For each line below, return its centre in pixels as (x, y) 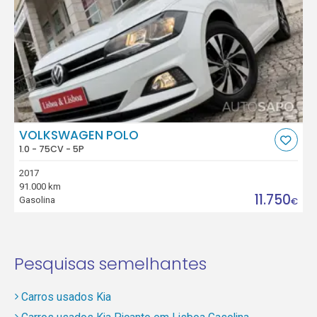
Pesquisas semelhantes (110, 264)
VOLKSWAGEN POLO (79, 135)
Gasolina (38, 200)
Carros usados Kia (66, 296)
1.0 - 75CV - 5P (52, 149)
